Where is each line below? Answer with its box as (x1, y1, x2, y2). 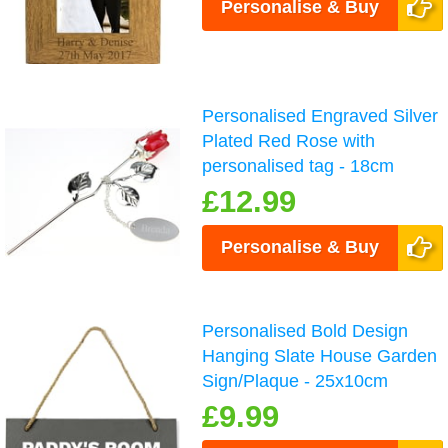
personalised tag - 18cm (202, 155, 395, 176)
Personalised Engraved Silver (202, 105, 439, 126)
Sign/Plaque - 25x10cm (202, 370, 389, 391)
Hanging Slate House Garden (202, 345, 438, 366)
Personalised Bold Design (202, 320, 409, 341)
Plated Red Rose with (202, 130, 376, 151)
